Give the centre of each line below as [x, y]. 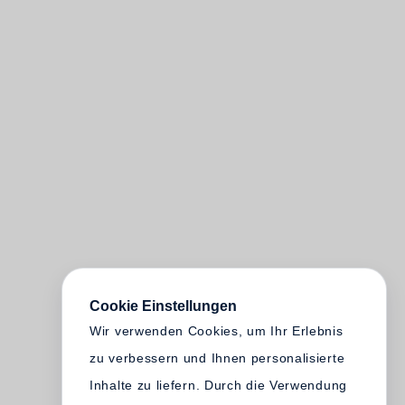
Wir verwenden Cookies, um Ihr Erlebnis [217, 331]
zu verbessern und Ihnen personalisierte [217, 358]
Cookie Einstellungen [163, 306]
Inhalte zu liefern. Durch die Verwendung [218, 385]
